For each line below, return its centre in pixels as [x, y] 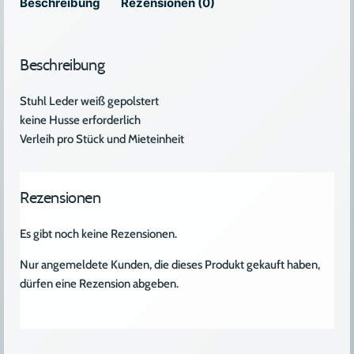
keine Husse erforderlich [80, 121]
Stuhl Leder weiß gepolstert [89, 102]
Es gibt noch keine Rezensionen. [98, 234]
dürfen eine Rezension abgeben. [99, 284]
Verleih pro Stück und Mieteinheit [102, 139]
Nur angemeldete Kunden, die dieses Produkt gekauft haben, [170, 265]
